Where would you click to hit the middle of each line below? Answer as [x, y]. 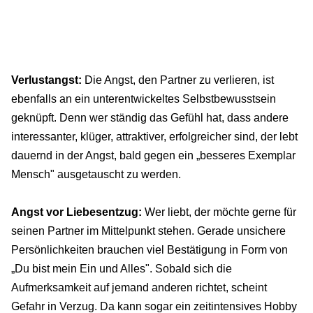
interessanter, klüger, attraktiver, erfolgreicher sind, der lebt [154, 137]
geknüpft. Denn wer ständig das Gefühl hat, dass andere [150, 118]
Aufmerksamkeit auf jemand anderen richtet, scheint [139, 288]
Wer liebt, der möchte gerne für [219, 212]
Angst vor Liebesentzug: [77, 212]
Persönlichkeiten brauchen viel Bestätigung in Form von [150, 250]
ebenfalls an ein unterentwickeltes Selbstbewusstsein [144, 99]
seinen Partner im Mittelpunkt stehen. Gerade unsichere [148, 231]
